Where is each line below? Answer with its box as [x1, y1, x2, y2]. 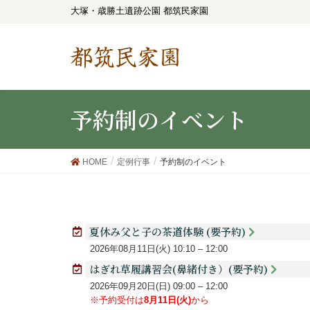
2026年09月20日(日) [89, 281, 170, 291]
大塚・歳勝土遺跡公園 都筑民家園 [71, 6, 208, 16]
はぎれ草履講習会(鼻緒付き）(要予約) [89, 262, 271, 276]
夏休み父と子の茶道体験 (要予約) [89, 224, 249, 239]
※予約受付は [89, 295, 144, 306]
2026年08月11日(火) [89, 244, 170, 254]
